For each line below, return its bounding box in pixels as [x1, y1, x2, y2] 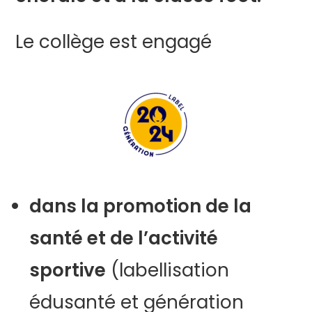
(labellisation [106, 258, 230, 283]
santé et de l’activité [29, 226, 219, 251]
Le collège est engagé [15, 29, 212, 54]
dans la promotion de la [29, 194, 252, 219]
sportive [29, 258, 107, 283]
